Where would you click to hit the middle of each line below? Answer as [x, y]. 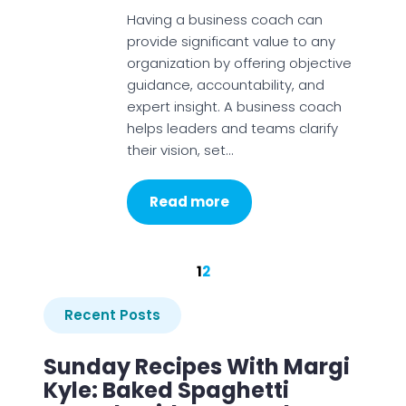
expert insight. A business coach [234, 106]
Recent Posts [112, 315]
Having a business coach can [224, 19]
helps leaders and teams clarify [232, 128]
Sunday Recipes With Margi [197, 367]
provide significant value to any [231, 41]
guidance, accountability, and [225, 85]
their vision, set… [179, 150]
